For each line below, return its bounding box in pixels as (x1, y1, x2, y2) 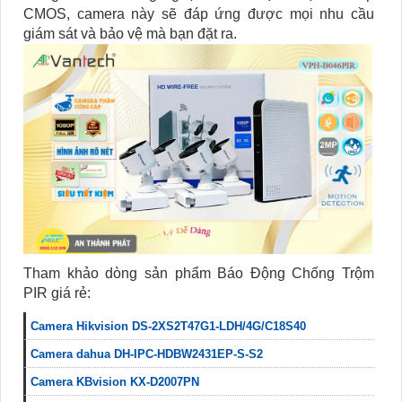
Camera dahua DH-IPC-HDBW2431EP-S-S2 (31, 346, 263, 361)
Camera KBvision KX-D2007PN (31, 374, 199, 389)
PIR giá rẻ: (23, 284, 91, 301)
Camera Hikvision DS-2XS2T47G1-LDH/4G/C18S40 (31, 319, 306, 333)
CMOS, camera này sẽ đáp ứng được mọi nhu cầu (23, 6, 374, 22)
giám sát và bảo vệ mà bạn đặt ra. (23, 26, 237, 42)
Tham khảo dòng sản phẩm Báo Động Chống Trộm (23, 265, 374, 281)
